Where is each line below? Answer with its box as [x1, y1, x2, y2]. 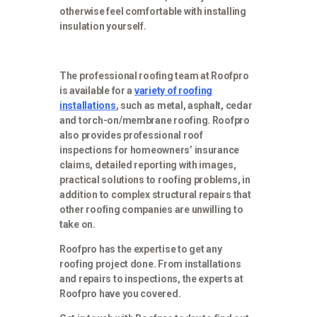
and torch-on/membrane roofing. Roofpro [59, 115, 250, 127]
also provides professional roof [59, 129, 203, 142]
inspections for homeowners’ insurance [59, 144, 240, 156]
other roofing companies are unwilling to [59, 204, 243, 216]
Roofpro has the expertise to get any [59, 243, 222, 255]
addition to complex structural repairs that [59, 189, 251, 201]
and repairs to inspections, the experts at [59, 273, 243, 285]
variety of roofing [134, 85, 213, 97]
